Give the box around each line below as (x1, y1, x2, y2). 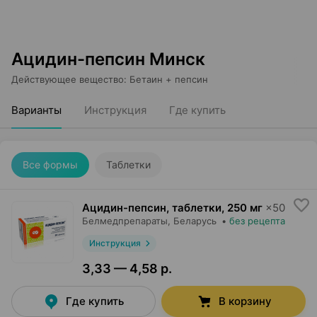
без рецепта (229, 215, 285, 226)
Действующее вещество (11, 74, 124, 85)
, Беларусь (168, 215, 217, 226)
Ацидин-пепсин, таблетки (82, 201, 221, 214)
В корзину (218, 294, 272, 308)
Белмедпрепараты (82, 215, 168, 226)
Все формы (23, 158, 78, 171)
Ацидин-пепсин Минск (11, 49, 205, 69)
